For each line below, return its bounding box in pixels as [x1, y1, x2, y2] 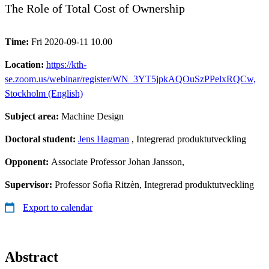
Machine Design [61, 110, 124, 121]
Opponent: [5, 156, 51, 167]
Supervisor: [5, 179, 55, 190]
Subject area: [5, 110, 61, 121]
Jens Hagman [78, 133, 129, 144]
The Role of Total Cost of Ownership [5, 1, 185, 15]
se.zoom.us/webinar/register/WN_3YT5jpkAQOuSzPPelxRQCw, [5, 73, 256, 84]
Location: [5, 59, 46, 70]
